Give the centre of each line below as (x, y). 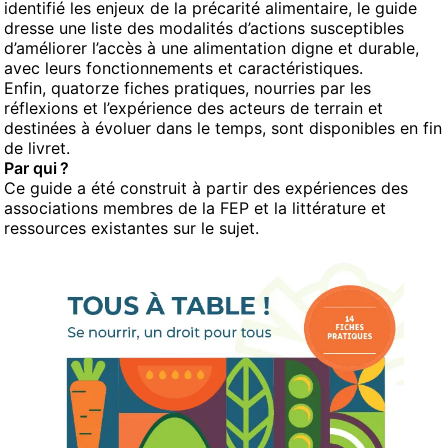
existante (125, 228)
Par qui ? (36, 168)
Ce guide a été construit (98, 188)
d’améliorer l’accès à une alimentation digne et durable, (211, 48)
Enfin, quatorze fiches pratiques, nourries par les (187, 88)
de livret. (37, 148)
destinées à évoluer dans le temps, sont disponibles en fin (223, 128)
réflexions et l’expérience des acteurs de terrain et (193, 108)
